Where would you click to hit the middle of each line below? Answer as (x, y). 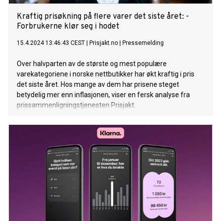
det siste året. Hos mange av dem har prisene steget (98, 85)
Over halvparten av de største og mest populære (92, 64)
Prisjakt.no (104, 43)
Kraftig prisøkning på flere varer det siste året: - (103, 17)
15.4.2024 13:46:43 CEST (51, 43)
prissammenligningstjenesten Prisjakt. (76, 105)
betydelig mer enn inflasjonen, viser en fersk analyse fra (103, 95)
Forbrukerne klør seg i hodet (68, 27)
